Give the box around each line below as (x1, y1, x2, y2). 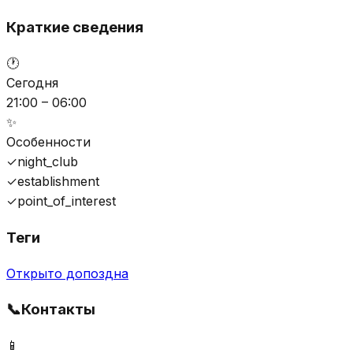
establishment (17, 173, 99, 190)
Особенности (6, 134, 91, 150)
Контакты (21, 300, 95, 319)
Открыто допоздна (6, 265, 128, 281)
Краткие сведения (6, 18, 143, 37)
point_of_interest (17, 193, 116, 210)
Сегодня (6, 75, 58, 91)
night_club (17, 154, 78, 170)
